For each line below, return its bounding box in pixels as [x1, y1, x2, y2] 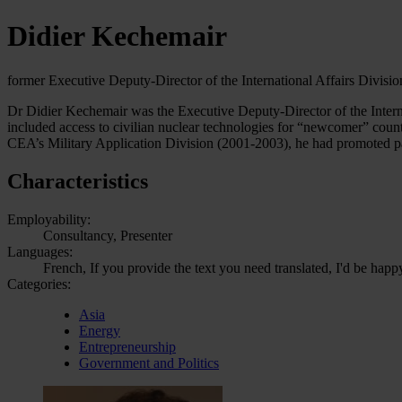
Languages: [7, 243, 73, 259]
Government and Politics [79, 354, 219, 371]
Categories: [7, 275, 71, 292]
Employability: [7, 211, 91, 227]
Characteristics [7, 169, 148, 193]
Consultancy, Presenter [43, 227, 172, 243]
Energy [79, 322, 120, 338]
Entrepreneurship [79, 338, 176, 354]
